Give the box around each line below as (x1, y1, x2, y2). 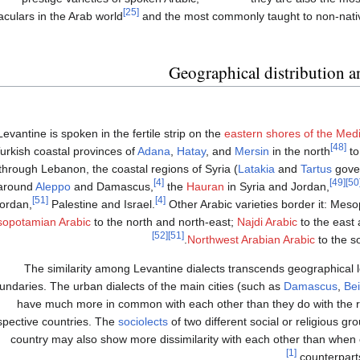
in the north (269, 145, 330, 158)
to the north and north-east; (91, 215, 237, 229)
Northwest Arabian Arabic (187, 233, 315, 247)
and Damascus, (71, 180, 153, 194)
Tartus (301, 162, 332, 176)
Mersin (235, 145, 269, 158)
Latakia (238, 162, 275, 176)
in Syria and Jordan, (224, 180, 329, 194)
